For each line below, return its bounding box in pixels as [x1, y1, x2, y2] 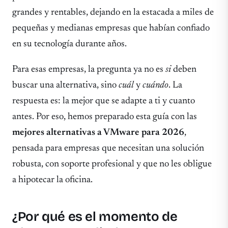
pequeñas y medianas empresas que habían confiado [12, 23, 210, 34]
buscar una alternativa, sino [12, 80, 119, 90]
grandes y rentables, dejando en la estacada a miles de [12, 8, 214, 18]
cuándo [142, 80, 168, 90]
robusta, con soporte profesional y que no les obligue [12, 159, 212, 169]
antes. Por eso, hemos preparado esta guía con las [12, 111, 197, 122]
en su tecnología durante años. [12, 39, 127, 49]
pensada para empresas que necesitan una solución [12, 143, 204, 153]
